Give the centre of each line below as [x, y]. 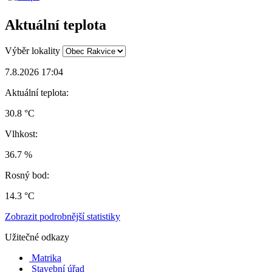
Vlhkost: [21, 134]
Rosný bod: [27, 175]
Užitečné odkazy [37, 237]
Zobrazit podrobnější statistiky [63, 216]
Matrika [46, 257]
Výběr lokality [32, 50]
